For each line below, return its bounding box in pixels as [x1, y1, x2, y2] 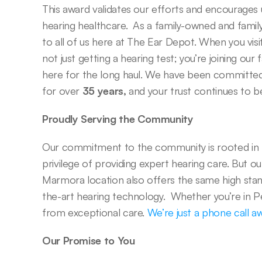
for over [42, 84, 82, 97]
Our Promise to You [42, 234, 135, 247]
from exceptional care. [42, 206, 147, 219]
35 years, [82, 84, 126, 97]
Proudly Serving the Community [42, 112, 194, 125]
